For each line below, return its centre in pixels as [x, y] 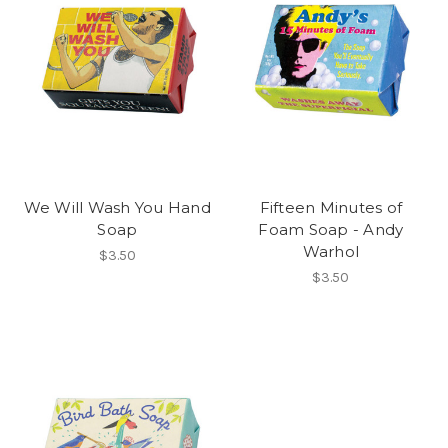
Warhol [330, 251]
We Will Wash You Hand [117, 207]
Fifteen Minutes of [330, 207]
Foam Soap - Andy [331, 229]
